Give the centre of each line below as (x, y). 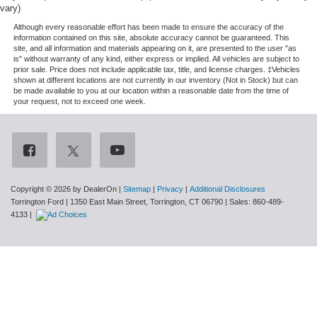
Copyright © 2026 (42, 189)
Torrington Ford (37, 201)
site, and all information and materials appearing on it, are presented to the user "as (155, 48)
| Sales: (238, 201)
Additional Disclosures (227, 189)
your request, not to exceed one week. (79, 101)
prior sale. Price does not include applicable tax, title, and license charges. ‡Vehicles (156, 69)
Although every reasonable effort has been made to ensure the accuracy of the (148, 27)
